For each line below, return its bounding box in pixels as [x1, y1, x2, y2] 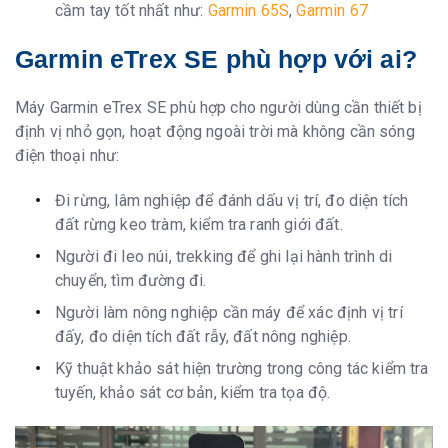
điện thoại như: [15, 146, 120, 166]
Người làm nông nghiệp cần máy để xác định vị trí [55, 302, 403, 322]
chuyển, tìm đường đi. [55, 270, 207, 290]
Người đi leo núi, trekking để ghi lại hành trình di [55, 246, 393, 266]
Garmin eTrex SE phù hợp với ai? [15, 45, 417, 74]
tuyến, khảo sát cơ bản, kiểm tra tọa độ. [55, 382, 331, 402]
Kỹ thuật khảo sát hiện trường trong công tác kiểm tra [55, 358, 429, 378]
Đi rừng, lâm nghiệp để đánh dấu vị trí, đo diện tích [55, 190, 409, 210]
